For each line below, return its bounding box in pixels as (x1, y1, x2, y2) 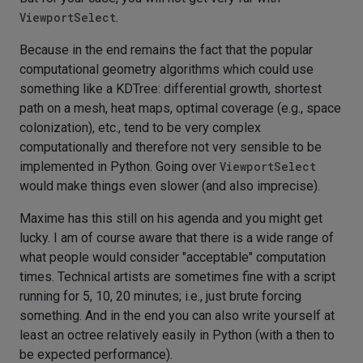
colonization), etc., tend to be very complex (19, 120, 261, 135)
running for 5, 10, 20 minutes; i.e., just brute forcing (19, 288, 301, 304)
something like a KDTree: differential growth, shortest (19, 81, 322, 96)
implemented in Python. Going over (19, 159, 220, 174)
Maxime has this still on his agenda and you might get (19, 211, 322, 226)
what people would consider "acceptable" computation (19, 250, 326, 265)
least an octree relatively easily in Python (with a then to (19, 327, 335, 343)
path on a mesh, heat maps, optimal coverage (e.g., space (19, 100, 341, 116)
